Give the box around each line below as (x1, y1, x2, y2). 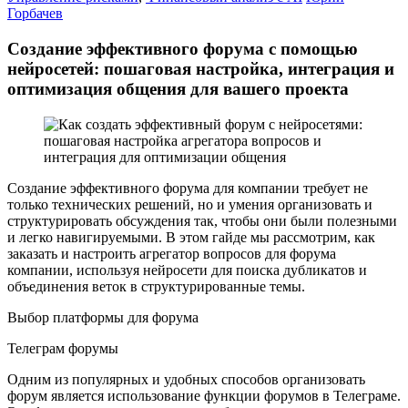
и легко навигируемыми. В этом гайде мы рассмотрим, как (7, 229, 375, 245)
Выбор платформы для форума (7, 309, 199, 325)
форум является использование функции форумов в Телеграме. (7, 387, 401, 403)
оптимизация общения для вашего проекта (7, 78, 349, 98)
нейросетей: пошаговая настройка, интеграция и (7, 58, 394, 78)
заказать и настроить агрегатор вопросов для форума (7, 245, 336, 261)
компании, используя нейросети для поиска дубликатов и (7, 261, 367, 278)
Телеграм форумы (7, 340, 118, 356)
